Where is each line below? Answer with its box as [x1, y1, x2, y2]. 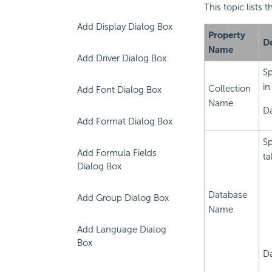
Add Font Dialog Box [77, 84, 161, 95]
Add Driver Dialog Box [77, 53, 166, 64]
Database [208, 189, 247, 201]
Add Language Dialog [77, 224, 166, 235]
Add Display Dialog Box [77, 21, 172, 32]
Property [208, 30, 245, 41]
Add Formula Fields [77, 148, 157, 158]
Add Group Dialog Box [77, 192, 169, 203]
